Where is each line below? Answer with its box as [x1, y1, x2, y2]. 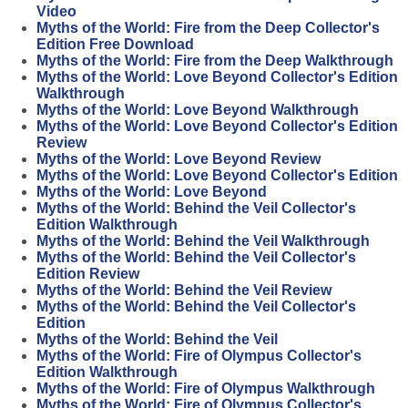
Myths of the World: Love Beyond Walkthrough [36, 102, 359, 117]
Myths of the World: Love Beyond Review [36, 151, 321, 167]
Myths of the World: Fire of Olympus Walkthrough [36, 381, 375, 396]
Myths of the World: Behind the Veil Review [36, 282, 331, 298]
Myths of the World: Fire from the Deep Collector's [36, 20, 380, 36]
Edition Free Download [36, 36, 194, 52]
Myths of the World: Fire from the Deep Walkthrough [36, 53, 393, 68]
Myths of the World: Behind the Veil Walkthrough [36, 233, 370, 249]
